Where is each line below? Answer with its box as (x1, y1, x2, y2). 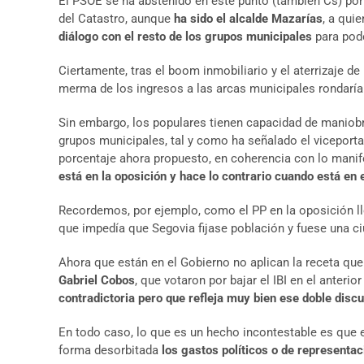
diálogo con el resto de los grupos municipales (58, 29, 315, 44)
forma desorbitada (58, 343, 162, 357)
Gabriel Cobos (58, 273, 135, 288)
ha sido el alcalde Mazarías (174, 11, 323, 26)
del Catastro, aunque (58, 11, 174, 26)
